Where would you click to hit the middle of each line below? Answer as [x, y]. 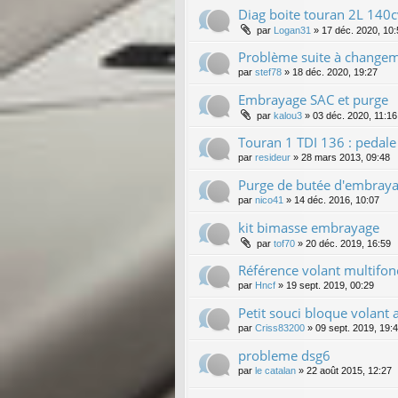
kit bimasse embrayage [309, 227]
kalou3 [288, 115]
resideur [273, 157]
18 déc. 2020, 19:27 [335, 72]
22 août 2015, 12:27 [349, 370]
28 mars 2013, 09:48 [346, 157]
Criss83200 [280, 327]
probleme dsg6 [284, 355]
